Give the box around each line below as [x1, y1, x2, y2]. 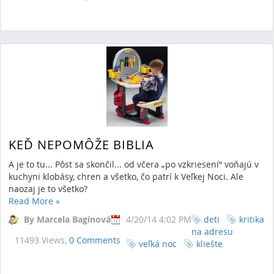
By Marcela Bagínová [24, 213, 111, 225]
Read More [9, 194, 56, 207]
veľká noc [139, 237, 177, 250]
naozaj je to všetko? [9, 182, 87, 194]
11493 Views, [15, 234, 69, 246]
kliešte [196, 237, 223, 250]
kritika [239, 213, 264, 225]
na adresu [191, 225, 233, 237]
